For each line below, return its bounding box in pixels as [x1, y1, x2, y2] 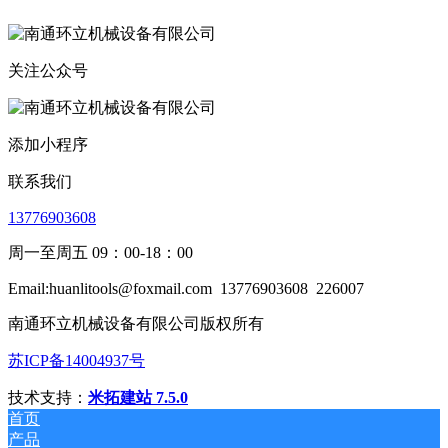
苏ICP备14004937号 [8, 351, 145, 369]
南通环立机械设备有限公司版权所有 [8, 314, 264, 332]
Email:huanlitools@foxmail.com [8, 279, 212, 297]
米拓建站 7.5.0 [88, 388, 188, 406]
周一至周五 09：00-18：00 [8, 243, 193, 261]
